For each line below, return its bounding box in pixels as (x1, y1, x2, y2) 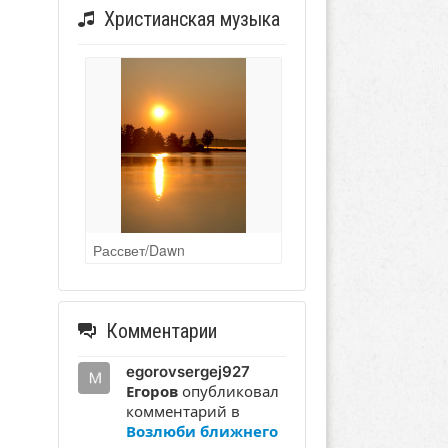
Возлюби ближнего (125, 422, 278, 442)
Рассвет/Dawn (92, 240, 185, 261)
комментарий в (125, 402, 240, 422)
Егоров (125, 382, 178, 402)
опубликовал (177, 382, 279, 402)
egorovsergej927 (125, 362, 250, 382)
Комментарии (105, 319, 217, 344)
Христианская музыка (103, 7, 280, 32)
